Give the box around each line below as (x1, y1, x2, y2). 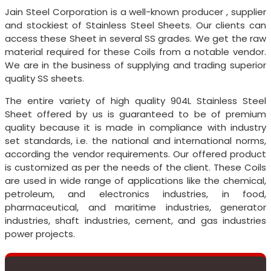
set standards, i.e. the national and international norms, (5, 134, 266, 147)
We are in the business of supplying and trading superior (5, 58, 266, 71)
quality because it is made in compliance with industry (5, 120, 266, 134)
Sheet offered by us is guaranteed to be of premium (5, 107, 266, 120)
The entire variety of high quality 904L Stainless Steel (5, 94, 266, 107)
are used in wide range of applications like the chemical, (5, 174, 266, 187)
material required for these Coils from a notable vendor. (5, 45, 266, 58)
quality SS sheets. (5, 71, 84, 85)
